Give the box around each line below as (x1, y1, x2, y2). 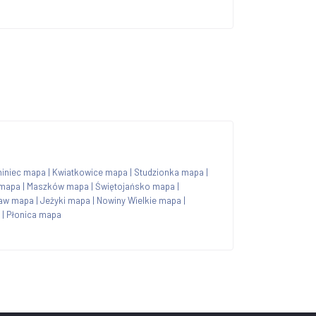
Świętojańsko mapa (95, 180, 175, 192)
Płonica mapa (6, 208, 61, 220)
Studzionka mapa (134, 166, 204, 178)
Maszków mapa (27, 180, 89, 192)
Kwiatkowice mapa (52, 166, 128, 178)
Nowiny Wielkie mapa (97, 194, 181, 206)
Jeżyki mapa (40, 194, 90, 206)
